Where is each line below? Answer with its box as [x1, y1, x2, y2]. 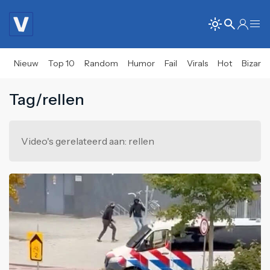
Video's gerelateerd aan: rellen [21, 135, 154, 147]
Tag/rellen [9, 90, 84, 108]
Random [84, 58, 118, 69]
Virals [187, 58, 208, 69]
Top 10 [48, 58, 75, 69]
